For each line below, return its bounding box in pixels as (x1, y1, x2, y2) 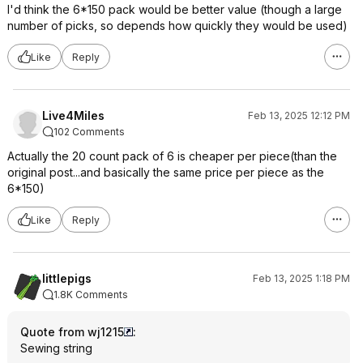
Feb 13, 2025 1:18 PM (253, 272, 350, 284)
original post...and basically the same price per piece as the (7, 165, 324, 179)
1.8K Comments (53, 288, 128, 301)
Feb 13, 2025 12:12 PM (248, 109, 350, 122)
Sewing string (20, 341, 92, 355)
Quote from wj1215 (20, 325, 124, 339)
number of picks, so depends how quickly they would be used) (7, 19, 348, 32)
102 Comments (53, 126, 125, 138)
